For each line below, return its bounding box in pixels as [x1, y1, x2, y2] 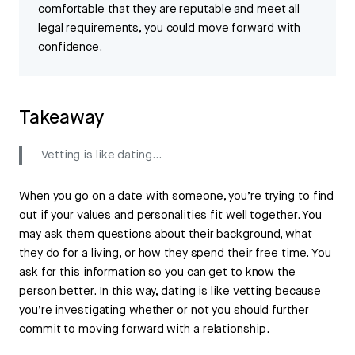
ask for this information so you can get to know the [19, 265, 296, 281]
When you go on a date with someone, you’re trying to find [19, 189, 334, 204]
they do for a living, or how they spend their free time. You [19, 246, 331, 261]
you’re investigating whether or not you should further [19, 303, 309, 319]
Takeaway [19, 105, 105, 132]
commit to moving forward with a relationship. [19, 322, 269, 338]
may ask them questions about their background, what [19, 227, 312, 242]
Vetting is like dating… [41, 147, 162, 163]
